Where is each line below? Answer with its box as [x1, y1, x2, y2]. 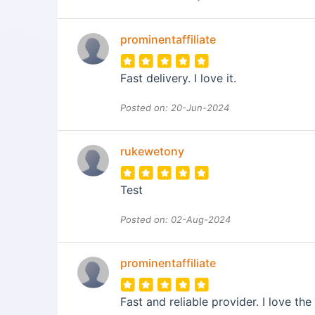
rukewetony [120, 143, 184, 158]
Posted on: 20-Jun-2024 [120, 101, 229, 113]
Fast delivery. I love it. [120, 70, 236, 85]
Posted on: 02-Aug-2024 [120, 213, 231, 225]
